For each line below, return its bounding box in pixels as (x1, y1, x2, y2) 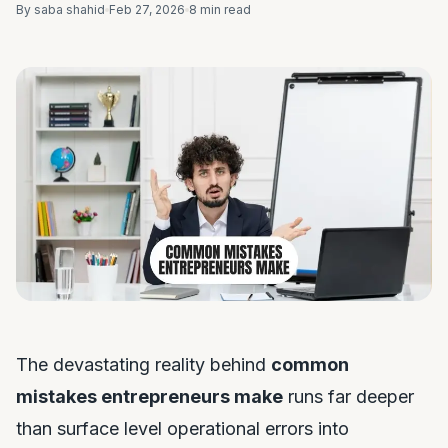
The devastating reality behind (16, 354, 271, 375)
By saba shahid (16, 2, 105, 17)
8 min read (189, 2, 251, 17)
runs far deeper (283, 386, 414, 407)
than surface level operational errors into (16, 418, 349, 439)
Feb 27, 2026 (109, 2, 185, 17)
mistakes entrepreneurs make (16, 386, 283, 407)
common (271, 354, 349, 375)
